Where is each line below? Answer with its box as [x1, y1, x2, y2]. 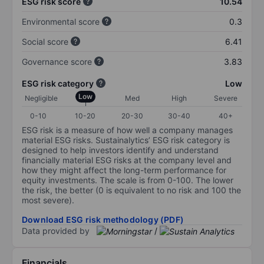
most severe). [22, 194, 74, 205]
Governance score [22, 56, 92, 67]
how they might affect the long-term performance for [22, 164, 226, 175]
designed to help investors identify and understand [22, 144, 219, 155]
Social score [22, 36, 68, 47]
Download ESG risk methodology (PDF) [22, 214, 184, 225]
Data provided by [22, 225, 90, 236]
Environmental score [22, 16, 100, 27]
